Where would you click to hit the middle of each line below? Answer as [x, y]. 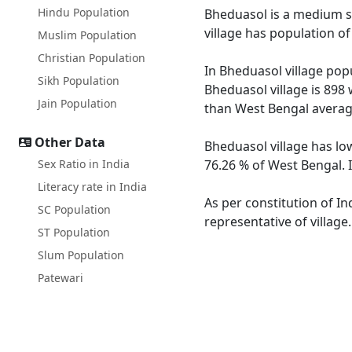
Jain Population [77, 103]
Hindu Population [84, 12]
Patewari [60, 278]
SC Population [74, 209]
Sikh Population [79, 81]
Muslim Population [87, 35]
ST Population [74, 232]
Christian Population [92, 58]
